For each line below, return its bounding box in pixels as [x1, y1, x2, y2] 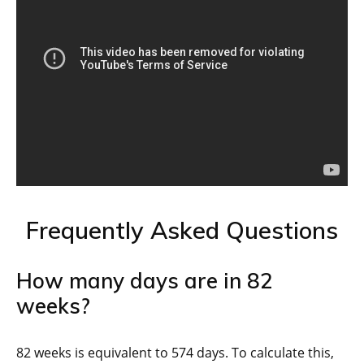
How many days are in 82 [16, 267, 273, 295]
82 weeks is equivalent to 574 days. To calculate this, [16, 344, 334, 362]
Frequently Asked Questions [26, 215, 338, 245]
